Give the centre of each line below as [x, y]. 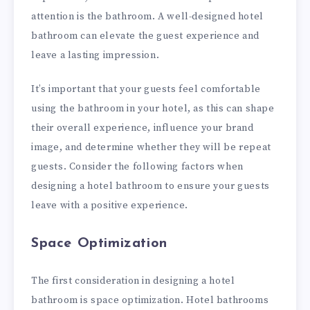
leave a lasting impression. [95, 56]
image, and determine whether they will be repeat [151, 148]
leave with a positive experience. [110, 206]
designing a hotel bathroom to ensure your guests [151, 186]
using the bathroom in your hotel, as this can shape [153, 109]
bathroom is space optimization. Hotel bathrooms [150, 300]
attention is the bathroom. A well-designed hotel [147, 17]
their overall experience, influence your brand [143, 128]
